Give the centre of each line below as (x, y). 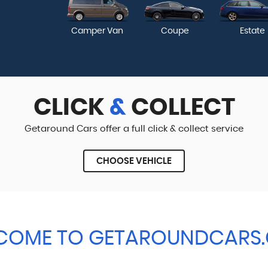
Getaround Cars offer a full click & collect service (134, 129)
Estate (253, 31)
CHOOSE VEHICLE (134, 161)
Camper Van (97, 31)
